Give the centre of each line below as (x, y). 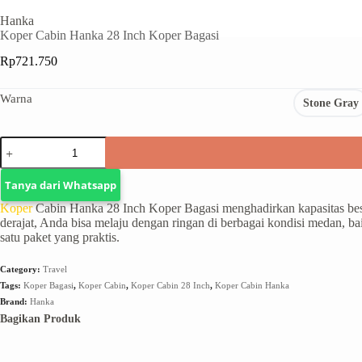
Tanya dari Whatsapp (61, 185)
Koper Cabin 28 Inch (170, 286)
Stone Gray (330, 103)
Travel (55, 269)
